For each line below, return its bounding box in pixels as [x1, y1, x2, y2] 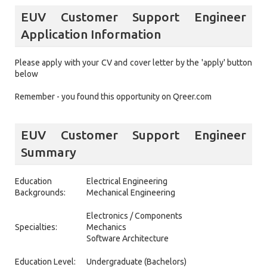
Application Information [21, 26, 161, 41]
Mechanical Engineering [86, 187, 175, 197]
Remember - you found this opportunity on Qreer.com [15, 92, 212, 102]
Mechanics [86, 222, 126, 232]
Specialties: [15, 222, 57, 232]
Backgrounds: [15, 187, 66, 197]
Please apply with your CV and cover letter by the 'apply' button [15, 58, 252, 68]
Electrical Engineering [86, 176, 167, 186]
